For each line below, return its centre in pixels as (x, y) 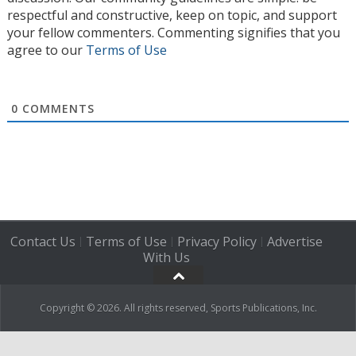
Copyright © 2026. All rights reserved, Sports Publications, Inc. (178, 308)
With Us (166, 258)
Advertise (294, 242)
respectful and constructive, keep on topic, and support (172, 15)
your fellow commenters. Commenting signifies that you (174, 32)
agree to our (46, 50)
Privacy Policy (217, 242)
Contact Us (43, 242)
